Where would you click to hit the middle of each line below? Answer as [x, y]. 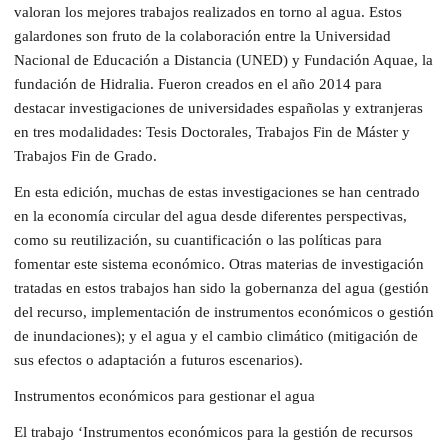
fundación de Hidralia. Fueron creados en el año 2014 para [198, 83]
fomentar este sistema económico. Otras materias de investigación [219, 263]
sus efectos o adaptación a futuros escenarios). [158, 359]
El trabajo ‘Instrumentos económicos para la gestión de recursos [213, 431]
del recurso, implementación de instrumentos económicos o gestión [224, 311]
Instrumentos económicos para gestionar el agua [164, 395]
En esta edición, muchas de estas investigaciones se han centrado [217, 191]
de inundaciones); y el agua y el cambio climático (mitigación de [216, 335]
